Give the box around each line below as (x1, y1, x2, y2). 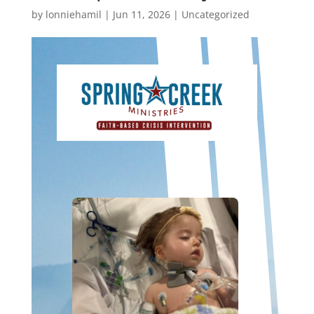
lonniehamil (45, 7, 102, 21)
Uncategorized (181, 7, 250, 21)
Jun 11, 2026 (112, 7, 170, 21)
